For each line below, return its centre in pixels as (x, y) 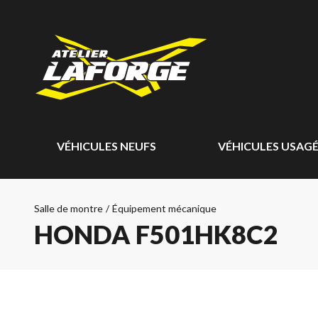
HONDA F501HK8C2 (156, 234)
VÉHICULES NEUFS (106, 146)
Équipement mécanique (164, 208)
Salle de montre (68, 208)
